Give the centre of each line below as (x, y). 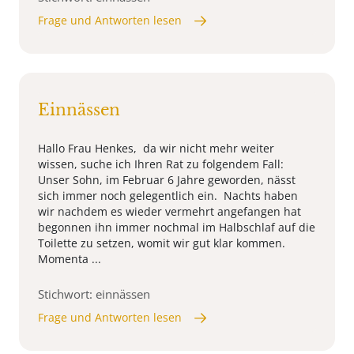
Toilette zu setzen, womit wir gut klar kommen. (163, 243)
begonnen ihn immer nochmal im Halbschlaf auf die (177, 228)
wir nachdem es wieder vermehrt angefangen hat (169, 212)
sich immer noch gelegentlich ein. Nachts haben (168, 196)
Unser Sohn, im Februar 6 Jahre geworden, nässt (167, 180)
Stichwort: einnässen (94, 294)
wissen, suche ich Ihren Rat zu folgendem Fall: (161, 164)
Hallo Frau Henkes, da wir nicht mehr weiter (156, 149)
